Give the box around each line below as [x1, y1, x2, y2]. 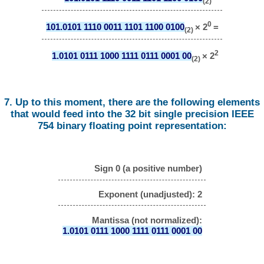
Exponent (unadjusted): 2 [98, 189, 202, 200]
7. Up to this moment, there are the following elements [4, 96, 260, 108]
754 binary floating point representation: [37, 120, 227, 131]
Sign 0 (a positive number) [94, 163, 202, 174]
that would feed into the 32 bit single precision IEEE [10, 108, 254, 120]
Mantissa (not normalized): [91, 214, 202, 225]
